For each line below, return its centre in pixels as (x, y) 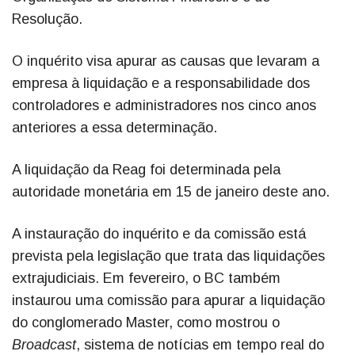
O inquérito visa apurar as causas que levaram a (166, 61)
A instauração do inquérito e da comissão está (159, 234)
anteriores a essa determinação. (115, 128)
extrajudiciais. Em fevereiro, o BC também (146, 279)
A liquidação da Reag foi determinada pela (146, 170)
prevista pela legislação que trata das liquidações (168, 256)
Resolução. (47, 19)
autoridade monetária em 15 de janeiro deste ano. (171, 192)
